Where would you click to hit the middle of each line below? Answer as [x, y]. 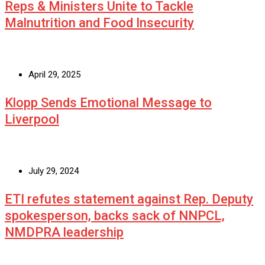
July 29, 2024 [54, 171]
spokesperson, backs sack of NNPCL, [115, 216]
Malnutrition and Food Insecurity [99, 23]
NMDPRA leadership [64, 232]
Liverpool [32, 119]
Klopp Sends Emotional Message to [108, 103]
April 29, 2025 [54, 75]
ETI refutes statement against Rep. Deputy [129, 199]
